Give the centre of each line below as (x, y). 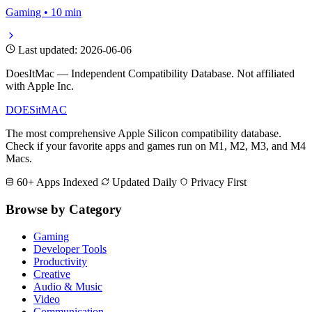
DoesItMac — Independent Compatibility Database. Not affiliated (150, 74)
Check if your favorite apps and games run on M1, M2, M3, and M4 (156, 146)
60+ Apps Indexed (56, 182)
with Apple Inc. (40, 86)
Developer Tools (70, 249)
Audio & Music (68, 286)
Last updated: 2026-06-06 (75, 50)
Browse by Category (64, 209)
